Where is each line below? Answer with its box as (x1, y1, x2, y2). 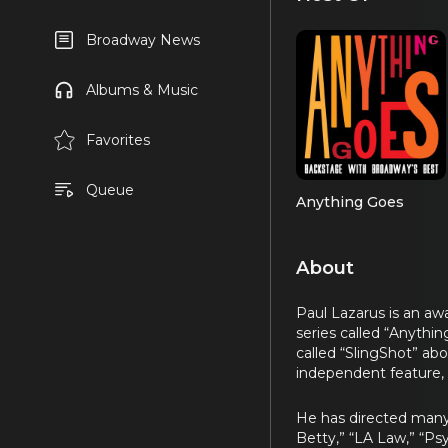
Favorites (85, 131, 150, 149)
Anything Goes (296, 193, 404, 212)
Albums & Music (85, 81, 198, 99)
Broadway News (85, 31, 200, 49)
